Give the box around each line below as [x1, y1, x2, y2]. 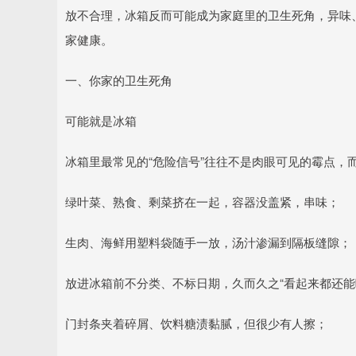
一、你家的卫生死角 [65, 72, 172, 88]
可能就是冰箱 [65, 112, 137, 129]
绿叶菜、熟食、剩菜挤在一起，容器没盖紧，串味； [65, 193, 339, 210]
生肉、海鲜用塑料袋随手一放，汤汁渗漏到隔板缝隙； [65, 234, 351, 250]
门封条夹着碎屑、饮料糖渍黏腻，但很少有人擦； [65, 315, 327, 331]
